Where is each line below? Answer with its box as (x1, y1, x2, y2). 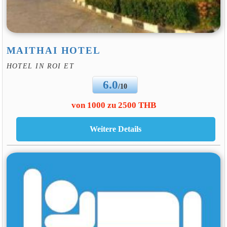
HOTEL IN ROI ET (6, 62, 74, 70)
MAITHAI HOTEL (6, 45, 101, 56)
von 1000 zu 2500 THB (71, 100, 156, 110)
